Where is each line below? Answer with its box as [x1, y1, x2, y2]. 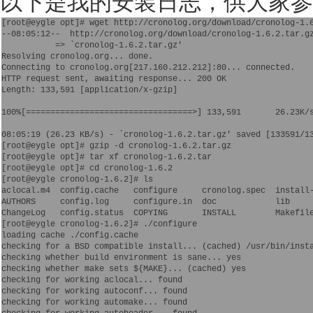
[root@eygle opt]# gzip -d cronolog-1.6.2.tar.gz [1, 140, 236, 151]
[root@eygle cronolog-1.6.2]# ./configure [1, 219, 202, 229]
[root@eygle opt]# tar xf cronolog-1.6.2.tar [1, 152, 217, 162]
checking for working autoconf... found [1, 286, 187, 296]
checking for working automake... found [1, 297, 187, 307]
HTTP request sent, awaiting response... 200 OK [1, 73, 226, 84]
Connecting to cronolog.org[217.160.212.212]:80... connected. [1, 62, 295, 73]
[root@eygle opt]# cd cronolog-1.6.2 [1, 163, 173, 173]
